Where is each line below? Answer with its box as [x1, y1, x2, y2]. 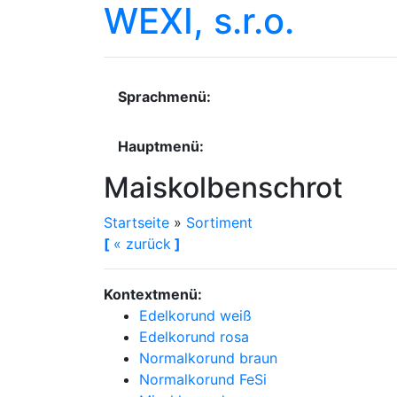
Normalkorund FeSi [139, 370, 267, 388]
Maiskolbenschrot [104, 170, 343, 205]
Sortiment [186, 214, 253, 231]
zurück [121, 235, 171, 253]
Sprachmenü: [118, 88, 211, 105]
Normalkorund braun [139, 349, 277, 367]
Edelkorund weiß [139, 307, 252, 324]
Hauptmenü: [118, 137, 204, 155]
